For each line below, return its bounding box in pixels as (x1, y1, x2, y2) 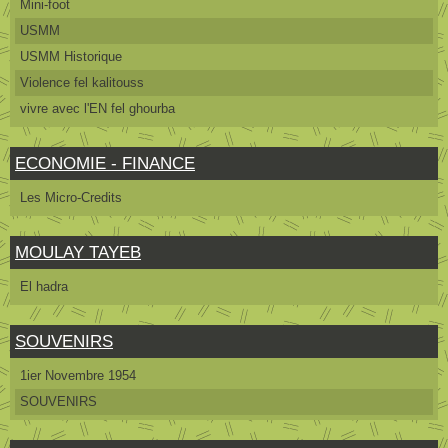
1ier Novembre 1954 (20, 368, 136, 383)
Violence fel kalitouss (20, 75, 144, 90)
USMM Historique (20, 49, 122, 64)
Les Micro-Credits (20, 190, 122, 205)
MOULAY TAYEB (15, 243, 141, 262)
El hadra (20, 279, 68, 294)
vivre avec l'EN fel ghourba (20, 101, 175, 116)
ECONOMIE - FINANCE (15, 154, 195, 173)
